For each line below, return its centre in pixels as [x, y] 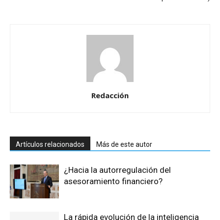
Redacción [110, 96]
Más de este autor [124, 145]
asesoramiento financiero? [113, 181]
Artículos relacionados [50, 145]
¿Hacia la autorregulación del [117, 170]
